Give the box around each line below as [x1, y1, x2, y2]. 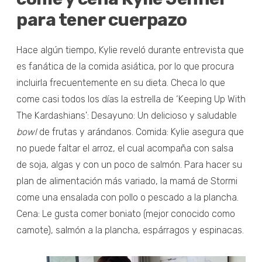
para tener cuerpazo [16, 9, 187, 31]
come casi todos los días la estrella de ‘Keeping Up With [16, 94, 246, 105]
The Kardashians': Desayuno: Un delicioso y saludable [16, 110, 237, 122]
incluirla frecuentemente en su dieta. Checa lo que [16, 77, 225, 89]
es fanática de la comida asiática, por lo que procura [16, 61, 234, 73]
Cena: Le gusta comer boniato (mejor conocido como [16, 208, 235, 220]
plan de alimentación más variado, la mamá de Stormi [16, 175, 237, 187]
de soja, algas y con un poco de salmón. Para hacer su [16, 159, 242, 171]
